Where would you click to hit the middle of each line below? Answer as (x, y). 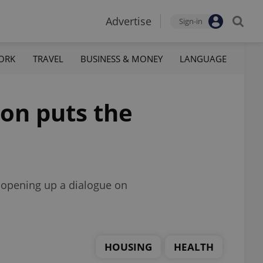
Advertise (129, 21)
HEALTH (194, 247)
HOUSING (128, 247)
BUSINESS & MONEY (121, 58)
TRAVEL (48, 58)
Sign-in (191, 21)
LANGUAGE (203, 58)
